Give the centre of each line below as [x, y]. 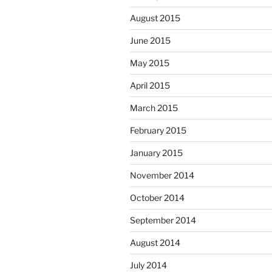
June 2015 [150, 41]
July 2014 [148, 265]
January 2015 [156, 153]
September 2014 [163, 220]
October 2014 [157, 198]
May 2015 [150, 63]
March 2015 [154, 108]
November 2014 [162, 175]
